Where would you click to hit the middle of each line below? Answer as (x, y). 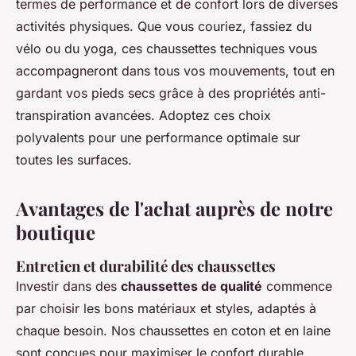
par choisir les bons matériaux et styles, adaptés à (166, 308)
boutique (56, 232)
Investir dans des (68, 286)
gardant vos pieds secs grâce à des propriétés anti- (171, 93)
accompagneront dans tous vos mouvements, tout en (175, 71)
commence (297, 286)
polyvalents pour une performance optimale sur (158, 137)
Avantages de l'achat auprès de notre (174, 208)
